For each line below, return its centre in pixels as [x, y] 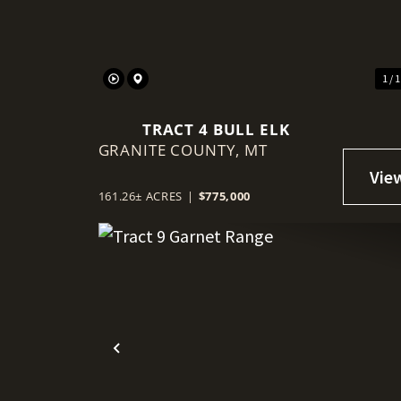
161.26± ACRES [141, 196]
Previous [154, 363]
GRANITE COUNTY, [171, 150]
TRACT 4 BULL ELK [216, 130]
